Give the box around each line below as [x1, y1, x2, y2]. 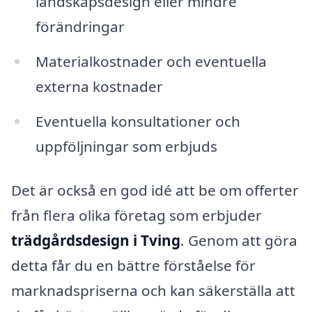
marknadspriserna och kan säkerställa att [11, 281, 295, 301]
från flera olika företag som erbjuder [11, 205, 262, 226]
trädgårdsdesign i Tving [11, 231, 180, 251]
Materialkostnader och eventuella [35, 51, 267, 71]
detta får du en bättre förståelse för [11, 256, 256, 276]
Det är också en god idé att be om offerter [11, 180, 299, 201]
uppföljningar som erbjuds [35, 136, 217, 156]
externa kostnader [35, 76, 163, 96]
